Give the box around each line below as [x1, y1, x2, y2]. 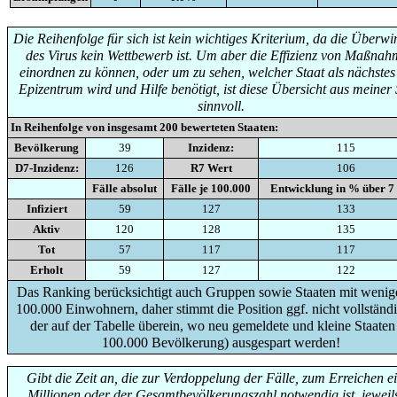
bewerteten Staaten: [178, 120, 278, 134]
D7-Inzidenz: [14, 160, 79, 175]
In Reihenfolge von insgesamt [11, 120, 160, 134]
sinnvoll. [197, 97, 245, 113]
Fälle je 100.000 [171, 181, 251, 195]
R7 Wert [190, 160, 232, 175]
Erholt [30, 262, 63, 276]
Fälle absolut [92, 181, 157, 195]
